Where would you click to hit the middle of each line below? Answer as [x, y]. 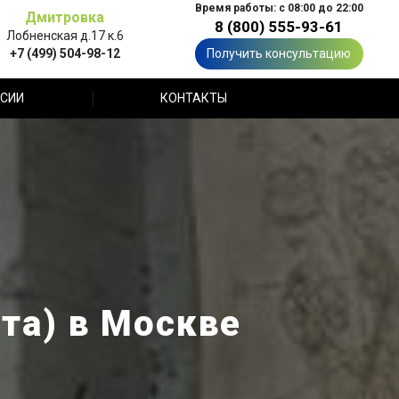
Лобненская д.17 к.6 [65, 35]
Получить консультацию [279, 53]
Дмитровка [65, 17]
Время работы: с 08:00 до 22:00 [279, 8]
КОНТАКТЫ [193, 98]
